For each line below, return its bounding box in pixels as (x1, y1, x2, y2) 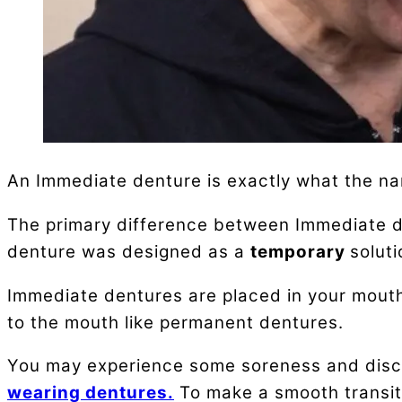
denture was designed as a (7, 240, 250, 262)
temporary (250, 240, 350, 262)
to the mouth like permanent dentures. (7, 311, 344, 333)
